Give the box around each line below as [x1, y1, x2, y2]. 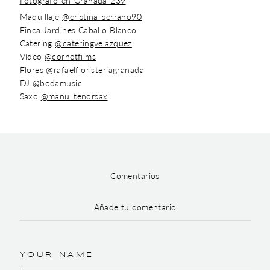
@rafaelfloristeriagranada [46, 64, 144, 75]
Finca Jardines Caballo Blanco [19, 25, 137, 35]
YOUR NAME [19, 251, 94, 258]
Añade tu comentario [93, 202, 177, 212]
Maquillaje [19, 11, 63, 22]
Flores [19, 64, 46, 75]
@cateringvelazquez [55, 38, 132, 48]
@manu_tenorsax [40, 91, 108, 101]
